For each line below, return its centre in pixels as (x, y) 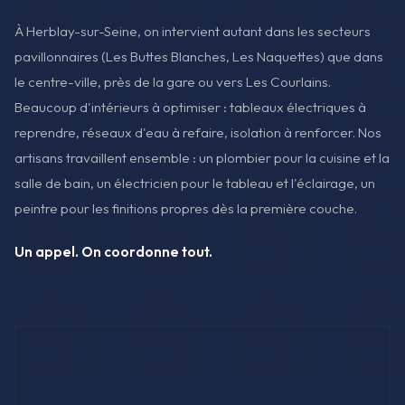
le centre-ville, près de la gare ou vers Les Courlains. (173, 82)
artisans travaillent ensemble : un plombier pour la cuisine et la (202, 158)
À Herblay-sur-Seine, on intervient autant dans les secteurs (193, 32)
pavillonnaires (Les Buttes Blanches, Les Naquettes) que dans (199, 57)
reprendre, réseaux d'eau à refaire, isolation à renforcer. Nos (198, 133)
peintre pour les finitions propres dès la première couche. (186, 209)
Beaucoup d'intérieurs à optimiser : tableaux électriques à (190, 108)
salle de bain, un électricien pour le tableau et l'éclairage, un (195, 184)
